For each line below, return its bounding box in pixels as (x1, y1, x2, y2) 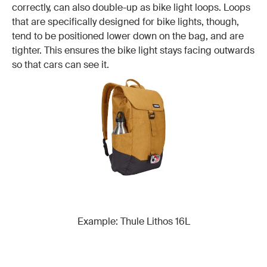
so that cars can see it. (12, 58, 109, 71)
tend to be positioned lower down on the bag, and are (12, 29, 244, 42)
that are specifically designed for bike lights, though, (12, 15, 239, 28)
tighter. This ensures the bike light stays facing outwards (12, 44, 254, 57)
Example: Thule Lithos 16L (77, 215, 190, 228)
